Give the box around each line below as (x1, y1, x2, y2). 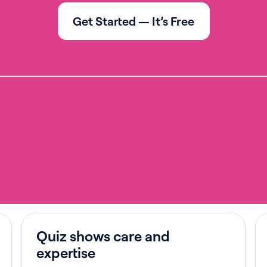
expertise (36, 244, 95, 262)
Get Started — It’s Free (73, 13, 194, 29)
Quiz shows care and (36, 227, 170, 245)
